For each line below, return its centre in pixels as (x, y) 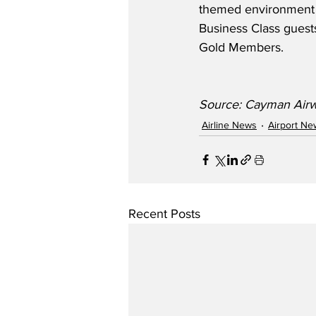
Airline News (229, 124)
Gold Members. (241, 47)
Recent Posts (164, 214)
